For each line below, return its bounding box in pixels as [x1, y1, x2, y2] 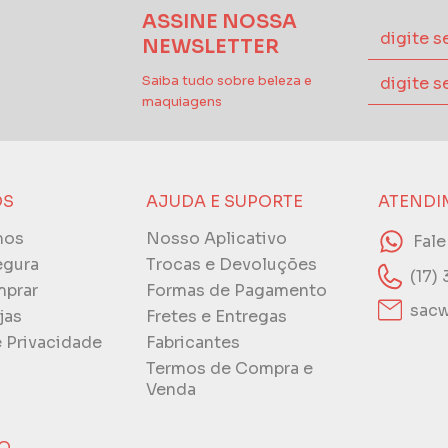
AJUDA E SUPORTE [146, 191, 304, 213]
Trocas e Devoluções [146, 254, 318, 276]
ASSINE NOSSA [141, 9, 297, 35]
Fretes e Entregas [146, 306, 288, 328]
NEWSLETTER [141, 34, 279, 60]
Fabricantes [146, 332, 241, 354]
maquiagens [141, 94, 222, 111]
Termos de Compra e [146, 358, 314, 380]
